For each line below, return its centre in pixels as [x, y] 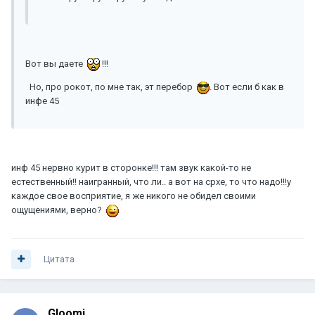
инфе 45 [42, 101]
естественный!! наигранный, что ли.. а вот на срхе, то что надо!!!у [151, 182]
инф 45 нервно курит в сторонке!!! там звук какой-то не [131, 168]
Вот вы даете [56, 64]
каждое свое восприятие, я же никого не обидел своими [134, 196]
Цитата [59, 259]
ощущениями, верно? [59, 210]
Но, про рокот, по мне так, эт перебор [111, 87]
